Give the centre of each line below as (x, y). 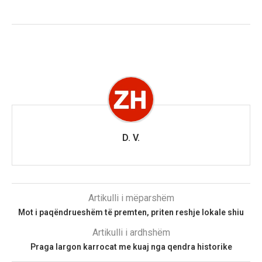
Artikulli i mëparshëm (131, 198)
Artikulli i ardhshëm (131, 233)
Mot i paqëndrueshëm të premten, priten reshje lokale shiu (131, 213)
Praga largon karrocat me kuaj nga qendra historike (131, 247)
